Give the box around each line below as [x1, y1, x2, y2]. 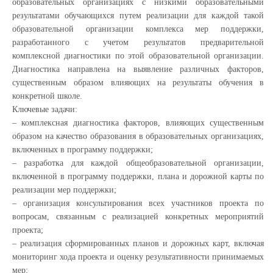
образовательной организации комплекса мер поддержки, [12, 24, 264, 34]
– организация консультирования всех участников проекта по [12, 199, 264, 208]
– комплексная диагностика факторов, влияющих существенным [12, 118, 264, 127]
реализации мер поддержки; [12, 185, 116, 194]
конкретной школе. [12, 91, 82, 101]
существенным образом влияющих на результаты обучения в [12, 78, 264, 87]
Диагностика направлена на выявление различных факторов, [12, 65, 264, 74]
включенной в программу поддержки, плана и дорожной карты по [12, 172, 264, 181]
